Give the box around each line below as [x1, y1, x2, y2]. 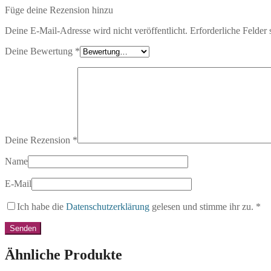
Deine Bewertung [5, 45, 75, 56]
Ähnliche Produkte [5, 246, 122, 263]
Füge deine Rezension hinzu [5, 4, 113, 15]
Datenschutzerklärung [66, 201, 149, 212]
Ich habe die [17, 201, 66, 212]
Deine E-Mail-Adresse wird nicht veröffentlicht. [5, 25, 188, 36]
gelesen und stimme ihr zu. [149, 201, 253, 212]
